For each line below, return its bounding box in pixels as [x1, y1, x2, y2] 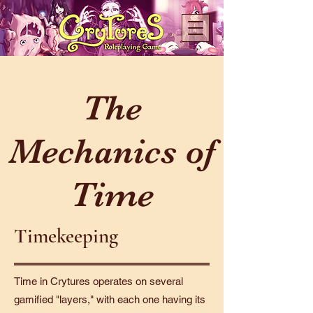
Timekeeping [14, 224, 118, 248]
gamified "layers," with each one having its [14, 293, 205, 305]
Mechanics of [8, 131, 215, 171]
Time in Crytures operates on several [14, 275, 183, 287]
